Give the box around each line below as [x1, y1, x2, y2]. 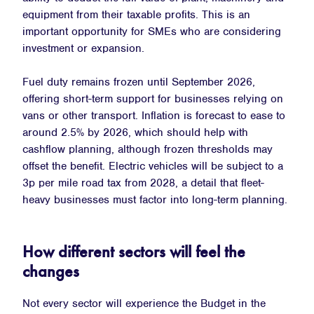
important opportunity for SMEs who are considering [22, 24, 281, 39]
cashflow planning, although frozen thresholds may [22, 142, 273, 156]
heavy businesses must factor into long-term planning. [22, 192, 287, 207]
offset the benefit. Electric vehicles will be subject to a [22, 158, 283, 173]
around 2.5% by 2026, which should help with [22, 125, 248, 139]
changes [22, 259, 79, 282]
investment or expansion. [22, 41, 144, 55]
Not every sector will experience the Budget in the [22, 296, 266, 310]
